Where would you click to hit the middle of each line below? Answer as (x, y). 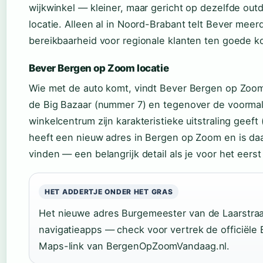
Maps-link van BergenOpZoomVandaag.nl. (134, 246)
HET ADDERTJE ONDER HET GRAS (109, 192)
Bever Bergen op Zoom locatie (99, 68)
